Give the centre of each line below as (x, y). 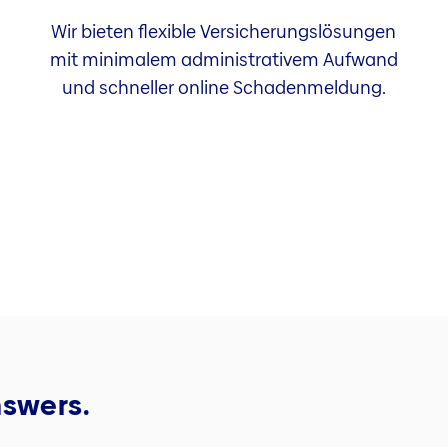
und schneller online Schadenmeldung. (223, 87)
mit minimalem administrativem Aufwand (223, 59)
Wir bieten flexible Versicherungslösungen (224, 31)
